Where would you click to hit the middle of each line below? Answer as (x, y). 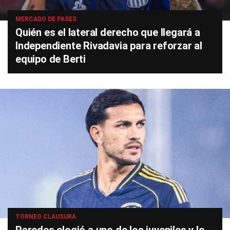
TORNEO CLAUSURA (46, 217)
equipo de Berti (51, 59)
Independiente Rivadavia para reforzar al (109, 46)
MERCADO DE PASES (46, 19)
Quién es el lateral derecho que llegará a (108, 32)
